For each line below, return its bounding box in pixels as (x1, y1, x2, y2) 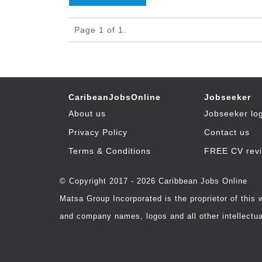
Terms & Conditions (68, 146, 151, 156)
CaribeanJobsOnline (68, 92, 161, 102)
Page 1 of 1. (74, 25, 126, 35)
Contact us (204, 127, 250, 137)
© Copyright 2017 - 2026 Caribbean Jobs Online (60, 177, 247, 185)
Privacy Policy (68, 127, 127, 137)
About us (68, 109, 106, 118)
